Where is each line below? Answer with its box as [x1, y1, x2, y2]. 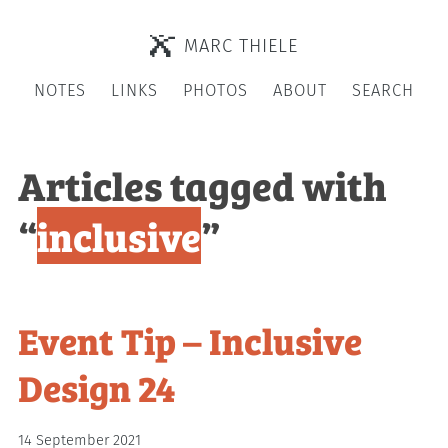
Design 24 [18, 359, 177, 413]
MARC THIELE [184, 34, 299, 57]
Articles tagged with [18, 155, 388, 213]
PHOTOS [183, 81, 248, 101]
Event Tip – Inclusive [18, 312, 363, 366]
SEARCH [351, 81, 414, 101]
